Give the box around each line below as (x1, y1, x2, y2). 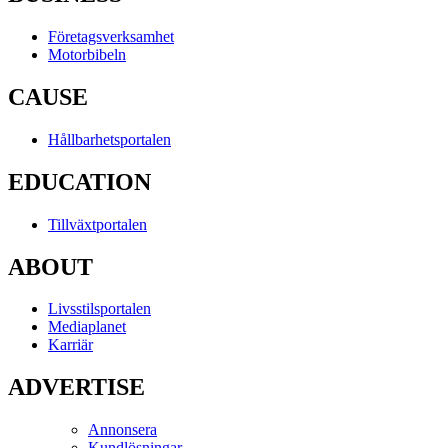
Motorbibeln (48, 45, 126, 63)
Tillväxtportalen (48, 215, 147, 233)
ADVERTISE (8, 374, 145, 401)
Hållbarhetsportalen (48, 130, 171, 148)
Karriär (48, 336, 93, 354)
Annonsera (88, 421, 157, 439)
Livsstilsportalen (48, 300, 151, 318)
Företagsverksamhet (48, 27, 174, 45)
